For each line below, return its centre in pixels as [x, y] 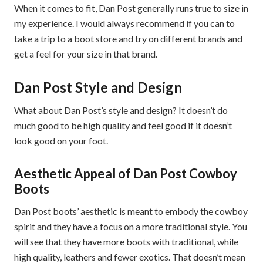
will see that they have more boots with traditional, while [126, 242]
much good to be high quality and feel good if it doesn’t [123, 126]
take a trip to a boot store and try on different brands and [128, 39]
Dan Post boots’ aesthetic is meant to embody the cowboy [131, 211]
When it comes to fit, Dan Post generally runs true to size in [131, 8]
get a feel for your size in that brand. [86, 54]
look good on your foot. [61, 141]
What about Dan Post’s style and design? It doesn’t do [121, 110]
